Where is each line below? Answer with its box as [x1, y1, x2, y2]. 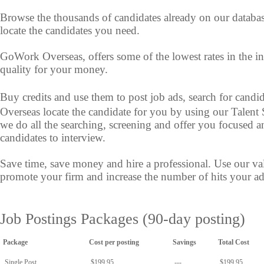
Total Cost [218, 238, 249, 246]
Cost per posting [89, 238, 139, 246]
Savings [173, 238, 196, 246]
